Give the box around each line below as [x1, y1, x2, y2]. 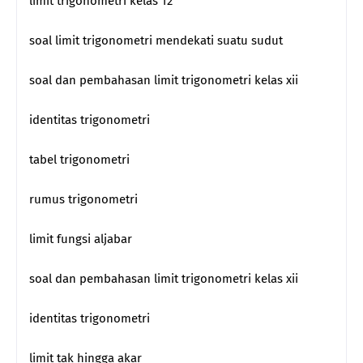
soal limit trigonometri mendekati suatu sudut [29, 32, 283, 48]
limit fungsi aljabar [29, 231, 132, 246]
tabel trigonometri [29, 152, 130, 167]
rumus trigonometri [29, 191, 138, 207]
